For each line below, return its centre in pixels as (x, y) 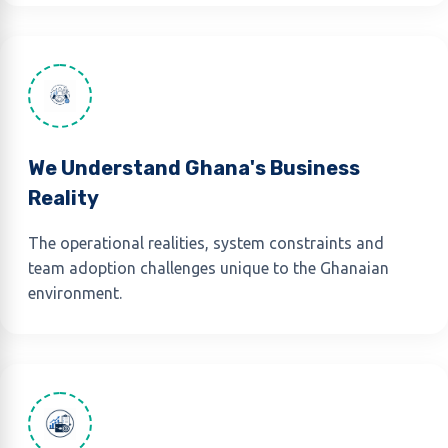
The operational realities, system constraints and (206, 243)
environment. (75, 293)
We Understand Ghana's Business (194, 168)
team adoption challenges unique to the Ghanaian (208, 268)
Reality (63, 198)
